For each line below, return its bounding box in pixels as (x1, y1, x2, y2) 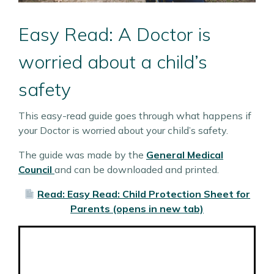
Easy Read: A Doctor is (18, 23, 211, 46)
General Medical (146, 149, 223, 161)
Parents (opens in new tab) (70, 202, 204, 215)
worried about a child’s (18, 50, 207, 73)
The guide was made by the (18, 149, 146, 161)
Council (18, 163, 54, 176)
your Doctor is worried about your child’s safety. (18, 124, 228, 136)
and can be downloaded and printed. (54, 163, 219, 176)
